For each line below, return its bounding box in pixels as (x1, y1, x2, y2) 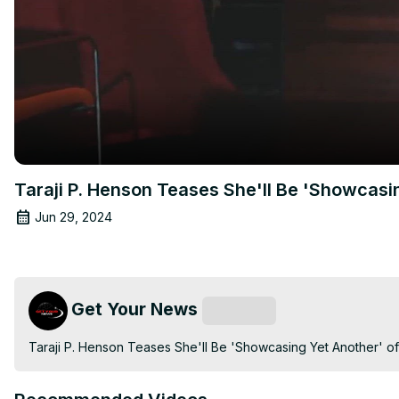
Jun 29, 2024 (35, 208, 112, 224)
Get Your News (71, 297, 198, 320)
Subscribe (211, 303, 267, 318)
